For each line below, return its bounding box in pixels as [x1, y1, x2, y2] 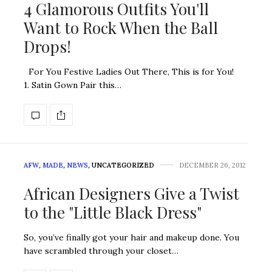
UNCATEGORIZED [92, 161, 154, 170]
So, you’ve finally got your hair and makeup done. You [24, 232, 239, 243]
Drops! [24, 36, 71, 58]
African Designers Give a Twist [24, 183, 239, 205]
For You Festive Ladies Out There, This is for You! [24, 66, 234, 78]
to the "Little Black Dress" [24, 202, 202, 223]
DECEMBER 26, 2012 [179, 161, 246, 170]
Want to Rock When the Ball [24, 17, 218, 39]
